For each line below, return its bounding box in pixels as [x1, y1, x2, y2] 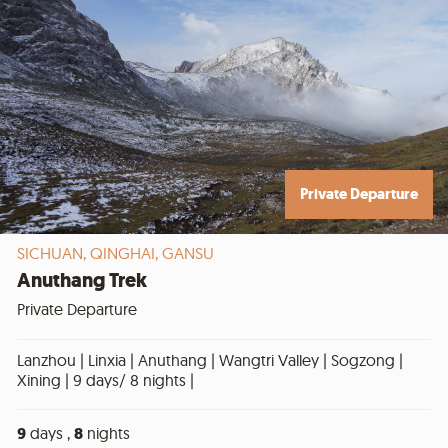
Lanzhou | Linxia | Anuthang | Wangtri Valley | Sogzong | [17, 350, 403, 371]
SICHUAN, [17, 242, 90, 263]
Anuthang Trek [17, 266, 147, 294]
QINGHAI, [90, 242, 162, 263]
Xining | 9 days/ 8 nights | [17, 370, 194, 391]
